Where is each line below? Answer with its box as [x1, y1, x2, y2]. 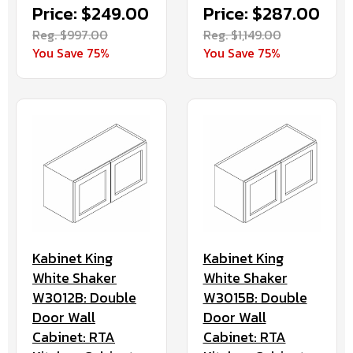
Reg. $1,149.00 [203, 24, 281, 44]
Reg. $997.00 [32, 24, 108, 44]
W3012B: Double [32, 287, 136, 309]
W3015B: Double [203, 287, 307, 309]
